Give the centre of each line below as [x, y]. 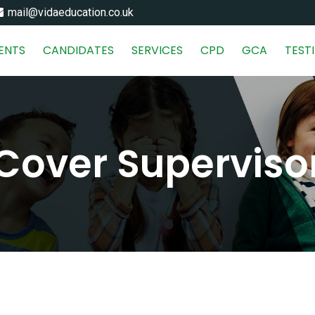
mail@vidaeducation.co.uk [71, 12]
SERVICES [157, 50]
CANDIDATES [78, 50]
